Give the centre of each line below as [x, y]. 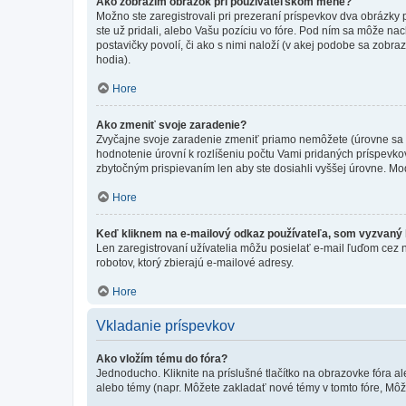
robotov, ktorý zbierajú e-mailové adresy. [195, 262]
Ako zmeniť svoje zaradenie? [171, 125]
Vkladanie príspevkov [165, 325]
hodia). [113, 59]
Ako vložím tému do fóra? [162, 358]
